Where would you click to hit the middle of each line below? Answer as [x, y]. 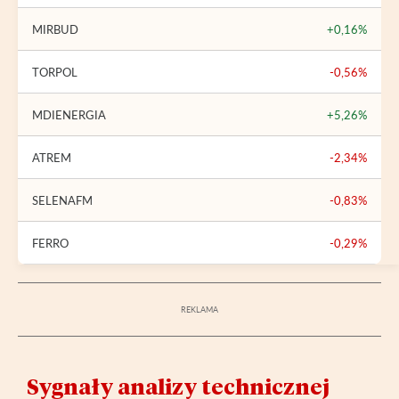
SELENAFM [62, 200]
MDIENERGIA [69, 114]
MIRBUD [55, 29]
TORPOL [55, 72]
